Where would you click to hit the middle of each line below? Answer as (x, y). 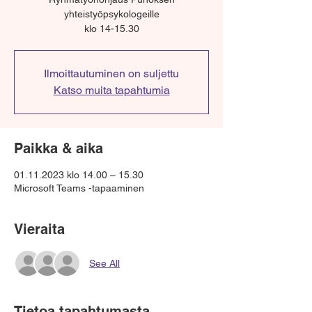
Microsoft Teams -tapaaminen (79, 188)
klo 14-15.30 (111, 29)
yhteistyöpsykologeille (111, 14)
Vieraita (39, 229)
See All (104, 263)
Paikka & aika (58, 148)
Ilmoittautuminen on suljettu (111, 73)
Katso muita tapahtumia (111, 90)
